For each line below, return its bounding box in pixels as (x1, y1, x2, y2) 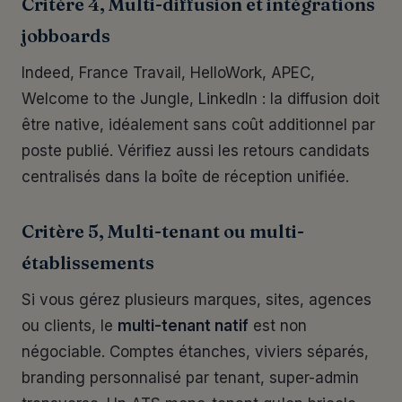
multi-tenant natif (118, 317, 249, 335)
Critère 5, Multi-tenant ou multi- (22, 220, 304, 242)
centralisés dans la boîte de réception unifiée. (22, 168, 349, 186)
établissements (22, 251, 154, 274)
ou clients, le (22, 317, 118, 335)
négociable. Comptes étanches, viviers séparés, (22, 343, 369, 361)
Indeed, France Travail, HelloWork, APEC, (22, 64, 315, 82)
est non (249, 317, 307, 335)
